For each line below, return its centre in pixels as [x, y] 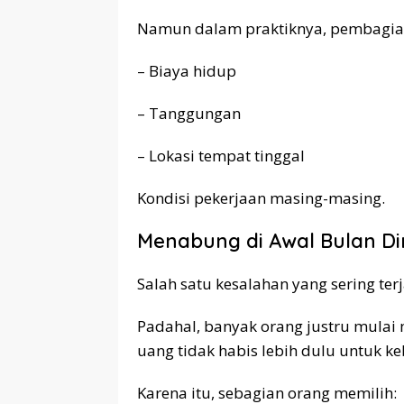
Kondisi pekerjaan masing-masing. [261, 197]
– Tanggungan [189, 113]
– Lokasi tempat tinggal [221, 155]
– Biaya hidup [187, 70]
